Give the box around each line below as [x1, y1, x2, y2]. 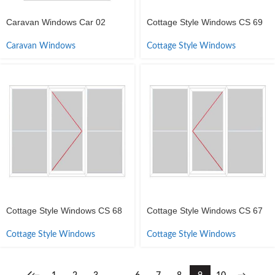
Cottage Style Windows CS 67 [147, 206, 263, 215]
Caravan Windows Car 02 [6, 17, 106, 27]
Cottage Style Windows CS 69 [147, 17, 263, 27]
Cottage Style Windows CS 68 [6, 206, 122, 215]
